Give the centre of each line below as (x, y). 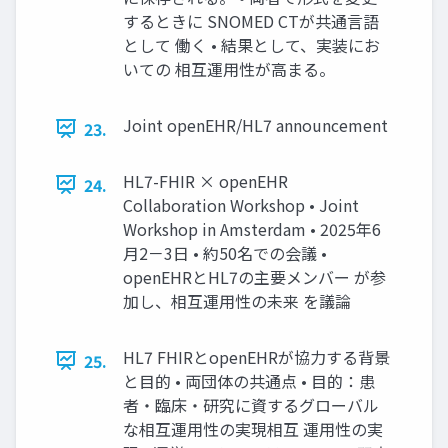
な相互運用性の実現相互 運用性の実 (253, 428)
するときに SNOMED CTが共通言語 (251, 20)
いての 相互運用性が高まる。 (229, 68)
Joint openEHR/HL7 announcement (255, 124)
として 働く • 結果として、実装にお (251, 44)
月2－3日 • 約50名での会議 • (225, 252)
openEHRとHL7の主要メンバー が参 (254, 276)
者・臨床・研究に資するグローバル (251, 404)
